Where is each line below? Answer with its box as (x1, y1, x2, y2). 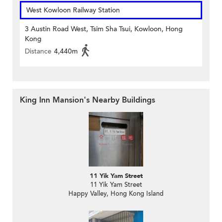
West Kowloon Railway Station (26, 5, 120, 15)
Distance (25, 47, 52, 56)
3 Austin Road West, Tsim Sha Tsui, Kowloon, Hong (25, 24, 183, 34)
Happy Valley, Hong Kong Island (68, 189, 164, 199)
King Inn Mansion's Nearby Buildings (20, 95, 155, 106)
